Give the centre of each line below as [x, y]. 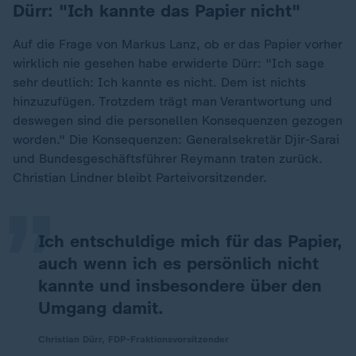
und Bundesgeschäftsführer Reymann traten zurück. [168, 159]
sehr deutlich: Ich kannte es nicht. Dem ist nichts [159, 82]
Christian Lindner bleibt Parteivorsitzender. [140, 178]
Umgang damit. [101, 308]
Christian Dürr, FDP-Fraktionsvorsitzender [133, 339]
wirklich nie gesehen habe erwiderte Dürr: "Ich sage [168, 63]
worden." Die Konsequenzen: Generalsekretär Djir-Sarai [176, 139]
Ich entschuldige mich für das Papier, [190, 241]
